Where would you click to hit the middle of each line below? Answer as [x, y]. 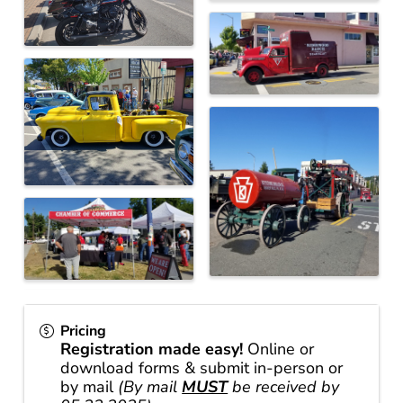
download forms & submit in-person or [202, 368]
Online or [279, 349]
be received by [284, 387]
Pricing [84, 331]
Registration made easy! [152, 349]
